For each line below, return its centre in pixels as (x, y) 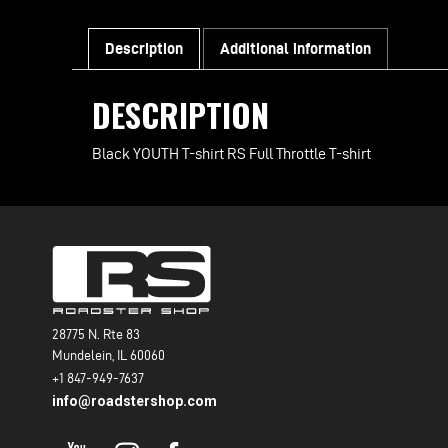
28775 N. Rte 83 (96, 334)
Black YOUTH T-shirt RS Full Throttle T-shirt (231, 153)
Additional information (295, 48)
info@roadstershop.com (134, 400)
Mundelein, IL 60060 (108, 355)
